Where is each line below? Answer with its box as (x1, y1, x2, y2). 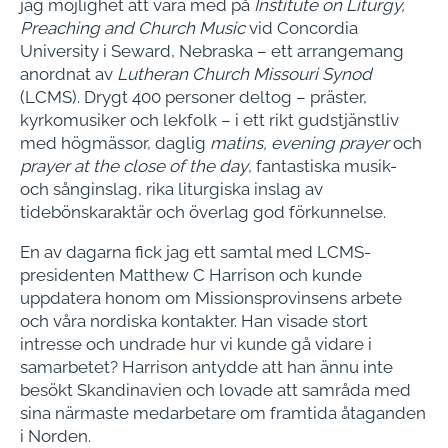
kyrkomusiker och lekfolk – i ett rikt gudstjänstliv (20, 110, 399, 131)
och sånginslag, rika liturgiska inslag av (20, 179, 323, 200)
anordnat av (20, 64, 117, 85)
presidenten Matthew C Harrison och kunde (20, 265, 362, 286)
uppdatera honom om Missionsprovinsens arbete (20, 288, 402, 309)
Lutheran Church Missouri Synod (117, 64, 372, 85)
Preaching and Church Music (20, 18, 245, 39)
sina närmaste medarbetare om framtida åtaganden (20, 403, 426, 424)
